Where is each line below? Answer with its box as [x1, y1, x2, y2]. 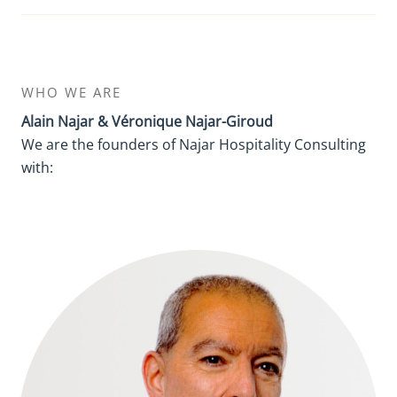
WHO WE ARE [21, 83, 121, 101]
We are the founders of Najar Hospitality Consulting [21, 135, 366, 154]
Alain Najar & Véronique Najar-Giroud [21, 112, 273, 131]
